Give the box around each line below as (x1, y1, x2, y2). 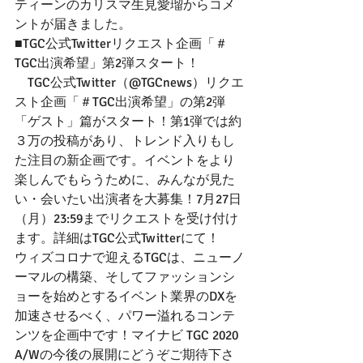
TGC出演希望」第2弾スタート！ (15, 54, 199, 71)
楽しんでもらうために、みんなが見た (15, 171, 235, 188)
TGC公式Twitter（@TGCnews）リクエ (15, 74, 244, 91)
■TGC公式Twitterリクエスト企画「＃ (15, 35, 228, 52)
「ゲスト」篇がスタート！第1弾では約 (15, 113, 241, 130)
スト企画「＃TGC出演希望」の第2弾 (15, 93, 225, 110)
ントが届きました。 (15, 15, 131, 32)
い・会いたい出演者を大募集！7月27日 (15, 190, 241, 207)
